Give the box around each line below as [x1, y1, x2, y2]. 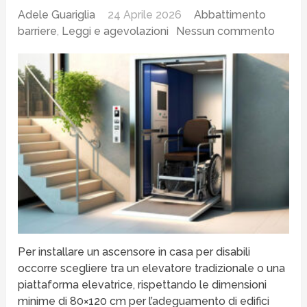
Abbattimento [194, 8, 267, 21]
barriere [18, 24, 58, 38]
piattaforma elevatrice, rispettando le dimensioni [18, 278, 267, 292]
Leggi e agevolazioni [62, 24, 169, 38]
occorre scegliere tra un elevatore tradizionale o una [18, 262, 286, 275]
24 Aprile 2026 [108, 8, 182, 21]
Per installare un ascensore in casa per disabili [18, 245, 251, 259]
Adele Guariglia [18, 8, 96, 21]
